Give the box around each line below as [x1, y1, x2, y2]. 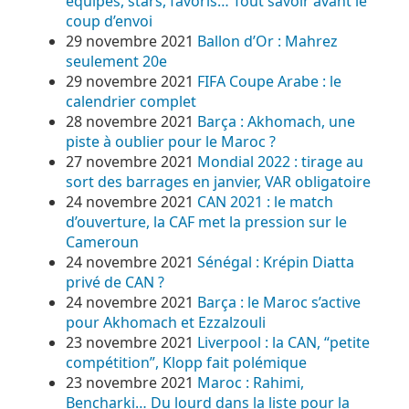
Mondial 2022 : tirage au [197, 152, 363, 172]
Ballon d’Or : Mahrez [197, 31, 338, 51]
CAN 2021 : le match [197, 192, 333, 212]
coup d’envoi [66, 11, 152, 31]
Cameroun [66, 232, 139, 252]
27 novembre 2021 [66, 152, 194, 172]
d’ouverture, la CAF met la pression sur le [66, 212, 347, 232]
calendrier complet [66, 91, 196, 111]
